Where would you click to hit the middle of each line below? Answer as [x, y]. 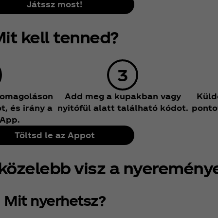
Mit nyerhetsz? [54, 200]
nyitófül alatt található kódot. [123, 108]
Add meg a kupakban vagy [123, 96]
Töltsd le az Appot [54, 135]
